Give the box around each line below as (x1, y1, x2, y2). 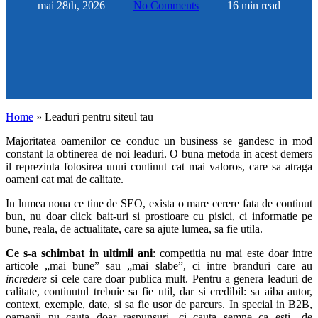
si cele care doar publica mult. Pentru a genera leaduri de (47, 273, 312, 285)
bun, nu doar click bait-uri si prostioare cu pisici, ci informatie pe (6, 210, 312, 223)
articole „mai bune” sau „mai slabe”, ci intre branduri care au (6, 260, 312, 273)
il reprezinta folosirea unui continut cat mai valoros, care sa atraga (6, 160, 312, 173)
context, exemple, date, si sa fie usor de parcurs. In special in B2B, (6, 298, 312, 311)
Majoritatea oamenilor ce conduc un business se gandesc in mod (6, 135, 312, 148)
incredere (6, 273, 47, 285)
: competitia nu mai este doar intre (152, 247, 313, 260)
